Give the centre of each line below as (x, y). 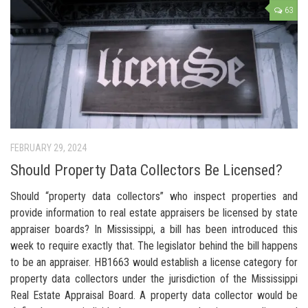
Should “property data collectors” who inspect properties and (154, 197)
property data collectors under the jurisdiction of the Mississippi (154, 279)
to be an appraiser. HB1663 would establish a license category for (154, 263)
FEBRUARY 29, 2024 (48, 148)
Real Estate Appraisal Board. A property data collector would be (154, 296)
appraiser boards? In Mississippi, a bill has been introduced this (154, 230)
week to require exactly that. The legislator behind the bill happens (154, 246)
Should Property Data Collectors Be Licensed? (146, 170)
